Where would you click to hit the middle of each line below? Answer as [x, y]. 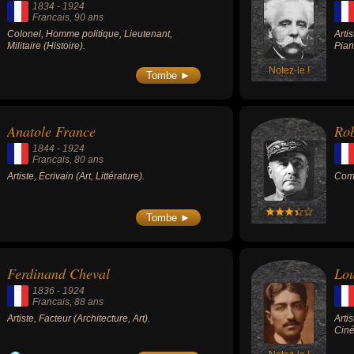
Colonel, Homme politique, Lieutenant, [90, 34]
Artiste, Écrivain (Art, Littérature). [76, 177]
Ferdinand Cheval [58, 274]
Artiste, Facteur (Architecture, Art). [79, 319]
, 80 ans [87, 160]
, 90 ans [87, 17]
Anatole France [51, 132]
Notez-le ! [290, 70]
